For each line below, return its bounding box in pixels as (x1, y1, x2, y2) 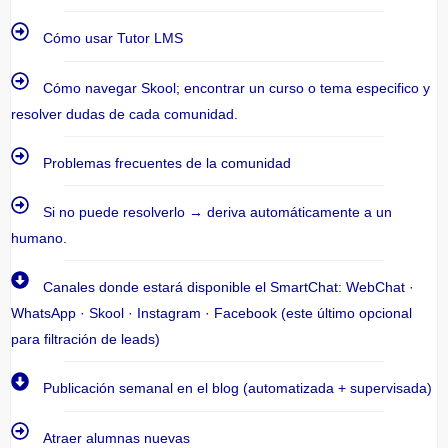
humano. (11, 230, 67, 247)
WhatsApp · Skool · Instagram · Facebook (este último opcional (11, 305, 412, 322)
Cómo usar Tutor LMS (43, 30, 184, 47)
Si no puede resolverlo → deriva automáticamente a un (43, 204, 393, 221)
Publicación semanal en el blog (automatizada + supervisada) (43, 380, 433, 397)
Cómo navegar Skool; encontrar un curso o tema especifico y (43, 79, 431, 96)
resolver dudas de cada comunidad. (11, 105, 238, 122)
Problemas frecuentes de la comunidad (43, 154, 292, 171)
